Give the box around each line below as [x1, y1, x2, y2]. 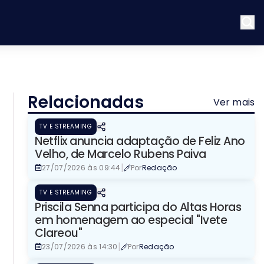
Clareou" [35, 225, 82, 241]
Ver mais [213, 95, 255, 109]
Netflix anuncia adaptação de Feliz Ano [35, 133, 245, 149]
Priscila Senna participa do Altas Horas [35, 199, 242, 215]
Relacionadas [28, 90, 144, 114]
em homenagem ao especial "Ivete [35, 212, 227, 228]
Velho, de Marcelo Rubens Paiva [35, 146, 206, 162]
